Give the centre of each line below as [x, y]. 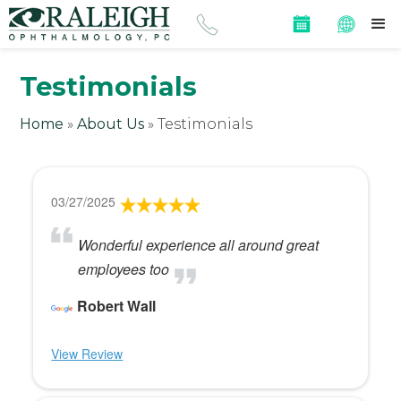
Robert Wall [117, 306]
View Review [87, 354]
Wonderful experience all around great [199, 245]
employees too [124, 269]
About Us [111, 124]
